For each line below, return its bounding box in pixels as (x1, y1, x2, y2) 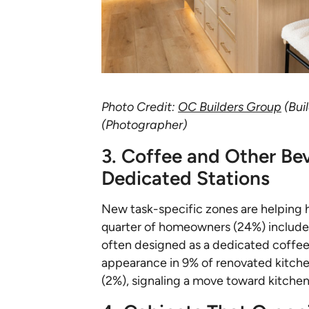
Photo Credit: (101, 99, 178, 115)
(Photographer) (101, 117, 187, 133)
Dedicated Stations (101, 166, 270, 190)
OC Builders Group (178, 99, 281, 115)
